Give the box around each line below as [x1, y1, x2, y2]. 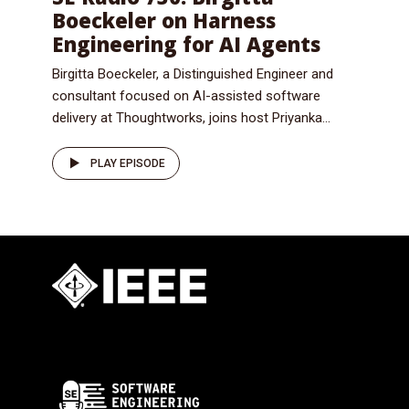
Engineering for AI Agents [52, 29, 320, 58]
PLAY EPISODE [90, 156, 165, 170]
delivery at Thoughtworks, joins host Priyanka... [52, 109, 330, 126]
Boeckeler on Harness [52, 5, 276, 34]
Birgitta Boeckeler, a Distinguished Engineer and [52, 65, 333, 82]
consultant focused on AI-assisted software [52, 87, 320, 104]
